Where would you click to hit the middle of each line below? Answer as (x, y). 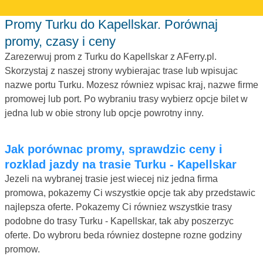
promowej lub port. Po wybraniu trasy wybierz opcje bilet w (126, 99)
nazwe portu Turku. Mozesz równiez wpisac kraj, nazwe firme (131, 85)
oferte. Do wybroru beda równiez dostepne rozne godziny (123, 235)
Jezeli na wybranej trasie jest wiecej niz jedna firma (111, 178)
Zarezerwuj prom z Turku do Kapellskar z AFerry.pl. (111, 56)
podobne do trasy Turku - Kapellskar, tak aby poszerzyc (119, 221)
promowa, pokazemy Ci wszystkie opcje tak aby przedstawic (130, 193)
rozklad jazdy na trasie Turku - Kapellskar (121, 164)
